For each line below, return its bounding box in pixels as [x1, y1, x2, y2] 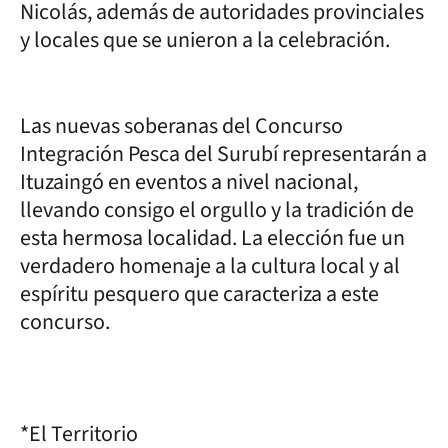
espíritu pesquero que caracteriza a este [20, 277, 379, 310]
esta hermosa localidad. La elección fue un [20, 221, 405, 254]
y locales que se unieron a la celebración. [20, 23, 390, 56]
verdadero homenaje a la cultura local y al [20, 249, 400, 282]
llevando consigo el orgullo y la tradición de [20, 193, 414, 226]
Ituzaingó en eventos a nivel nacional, [20, 165, 358, 198]
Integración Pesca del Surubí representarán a [20, 137, 427, 170]
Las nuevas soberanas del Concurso [20, 109, 343, 142]
